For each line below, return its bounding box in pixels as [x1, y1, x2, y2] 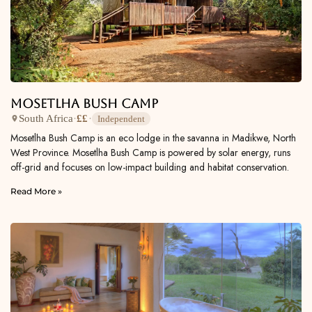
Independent [97, 113, 145, 124]
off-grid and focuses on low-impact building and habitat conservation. [10, 159, 289, 174]
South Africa [19, 113, 73, 125]
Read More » [10, 185, 62, 196]
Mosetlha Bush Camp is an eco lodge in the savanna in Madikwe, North [10, 130, 296, 145]
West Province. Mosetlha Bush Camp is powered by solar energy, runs [10, 145, 290, 159]
